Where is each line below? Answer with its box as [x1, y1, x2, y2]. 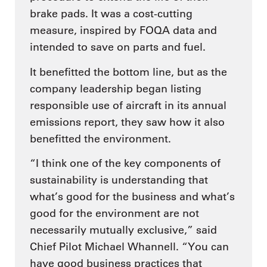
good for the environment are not [30, 207, 199, 221]
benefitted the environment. [30, 132, 171, 145]
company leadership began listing [30, 82, 201, 95]
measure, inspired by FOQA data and [30, 24, 217, 38]
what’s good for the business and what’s [30, 190, 235, 204]
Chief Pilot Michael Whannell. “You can [30, 240, 229, 254]
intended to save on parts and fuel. [30, 41, 206, 54]
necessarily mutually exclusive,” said [30, 223, 217, 237]
